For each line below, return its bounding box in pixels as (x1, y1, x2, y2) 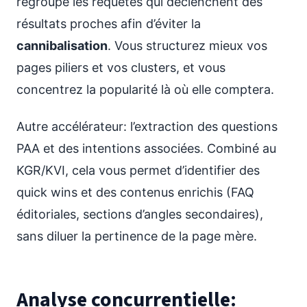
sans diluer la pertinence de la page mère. (16, 229, 257, 243)
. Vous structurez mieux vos (108, 38, 267, 53)
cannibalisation (16, 38, 108, 53)
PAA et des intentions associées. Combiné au (16, 141, 276, 156)
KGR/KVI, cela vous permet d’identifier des (16, 163, 260, 177)
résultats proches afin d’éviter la (16, 16, 201, 31)
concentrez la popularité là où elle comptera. (16, 82, 274, 97)
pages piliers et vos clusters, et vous (16, 60, 225, 75)
